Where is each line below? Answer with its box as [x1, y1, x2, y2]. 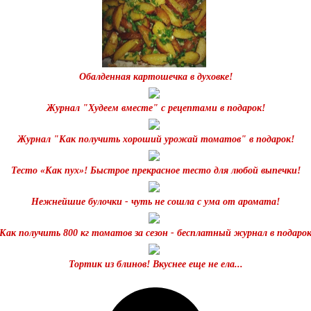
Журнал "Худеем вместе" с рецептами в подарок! [46, 103, 265, 114]
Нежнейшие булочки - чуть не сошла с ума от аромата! [31, 196, 280, 208]
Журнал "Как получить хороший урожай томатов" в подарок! [17, 134, 294, 145]
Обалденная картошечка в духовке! [78, 72, 233, 83]
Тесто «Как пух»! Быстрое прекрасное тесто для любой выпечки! [10, 165, 301, 176]
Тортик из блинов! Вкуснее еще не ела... [68, 259, 243, 270]
